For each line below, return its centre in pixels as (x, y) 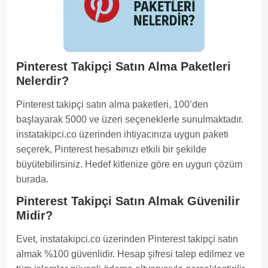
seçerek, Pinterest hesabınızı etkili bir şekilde (111, 149)
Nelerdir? (42, 80)
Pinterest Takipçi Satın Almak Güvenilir (128, 201)
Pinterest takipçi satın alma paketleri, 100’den (112, 104)
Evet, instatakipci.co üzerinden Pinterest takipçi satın (127, 239)
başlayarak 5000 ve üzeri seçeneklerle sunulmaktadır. (130, 119)
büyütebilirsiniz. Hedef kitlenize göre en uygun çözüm (129, 164)
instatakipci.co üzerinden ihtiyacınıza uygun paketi (122, 134)
